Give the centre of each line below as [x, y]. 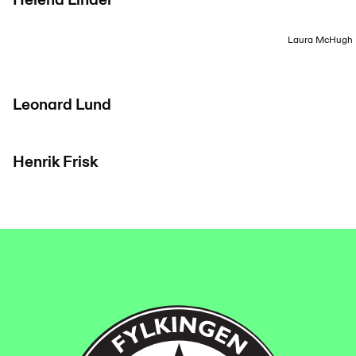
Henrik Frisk [55, 162]
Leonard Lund [62, 105]
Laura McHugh [320, 40]
